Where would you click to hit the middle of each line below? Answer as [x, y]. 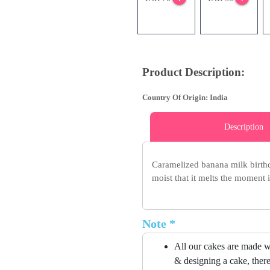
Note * [159, 224]
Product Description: [193, 72]
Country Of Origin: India [185, 98]
